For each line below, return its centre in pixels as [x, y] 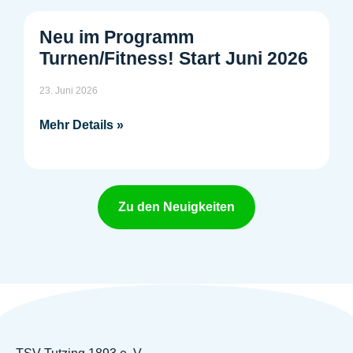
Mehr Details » [82, 125]
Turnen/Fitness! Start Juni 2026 [174, 59]
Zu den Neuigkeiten [176, 207]
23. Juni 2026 [69, 91]
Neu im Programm [117, 37]
